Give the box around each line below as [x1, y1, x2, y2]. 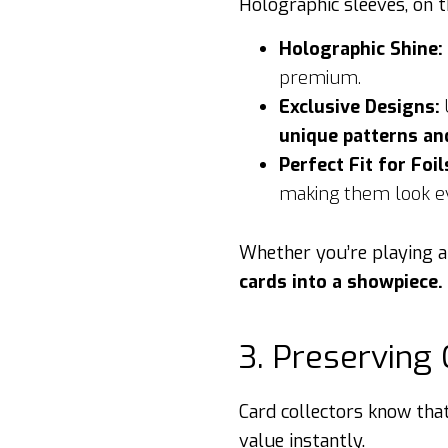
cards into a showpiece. [239, 270, 443, 294]
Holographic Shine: [279, 37, 443, 61]
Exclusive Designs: [279, 95, 440, 119]
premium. [279, 66, 361, 90]
